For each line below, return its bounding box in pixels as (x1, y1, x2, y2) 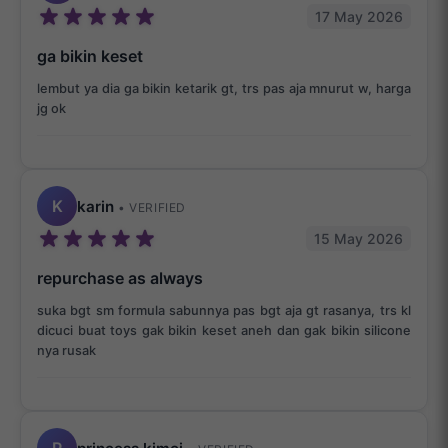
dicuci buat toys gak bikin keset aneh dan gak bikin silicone (37, 323, 411, 339)
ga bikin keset (37, 46, 143, 67)
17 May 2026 (315, 8, 403, 26)
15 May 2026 (314, 230, 403, 248)
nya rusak (37, 343, 96, 359)
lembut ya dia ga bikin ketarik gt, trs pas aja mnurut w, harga (37, 81, 411, 97)
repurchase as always (37, 268, 203, 289)
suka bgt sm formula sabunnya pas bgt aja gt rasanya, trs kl (37, 303, 411, 319)
